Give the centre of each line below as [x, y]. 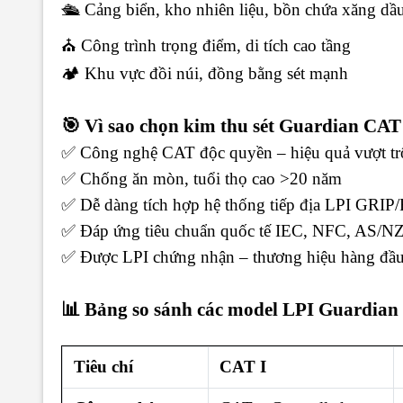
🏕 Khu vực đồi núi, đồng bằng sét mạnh [205, 73]
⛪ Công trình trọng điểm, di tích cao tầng [206, 45]
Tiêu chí [103, 367]
